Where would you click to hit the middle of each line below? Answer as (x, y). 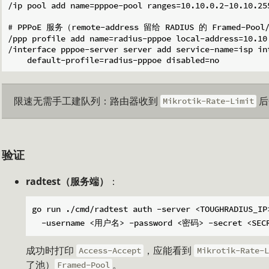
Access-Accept (110, 251)
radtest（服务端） (67, 181)
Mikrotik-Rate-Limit (209, 101)
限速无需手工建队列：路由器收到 (87, 101)
